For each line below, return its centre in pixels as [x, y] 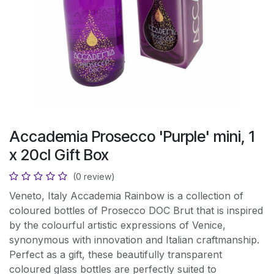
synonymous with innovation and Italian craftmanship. [134, 240]
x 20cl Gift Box [59, 155]
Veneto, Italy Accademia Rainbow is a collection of [126, 196]
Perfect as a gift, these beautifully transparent [116, 254]
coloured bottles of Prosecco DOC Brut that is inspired [136, 210]
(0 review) [94, 176]
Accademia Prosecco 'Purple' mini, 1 [132, 136]
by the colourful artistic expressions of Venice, [117, 225]
